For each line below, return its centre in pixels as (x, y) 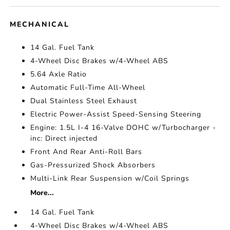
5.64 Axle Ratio (59, 74)
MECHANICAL (40, 24)
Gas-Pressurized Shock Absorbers (93, 165)
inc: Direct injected (64, 138)
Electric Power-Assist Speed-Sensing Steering (116, 114)
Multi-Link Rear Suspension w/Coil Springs (110, 178)
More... (42, 193)
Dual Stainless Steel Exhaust (84, 101)
